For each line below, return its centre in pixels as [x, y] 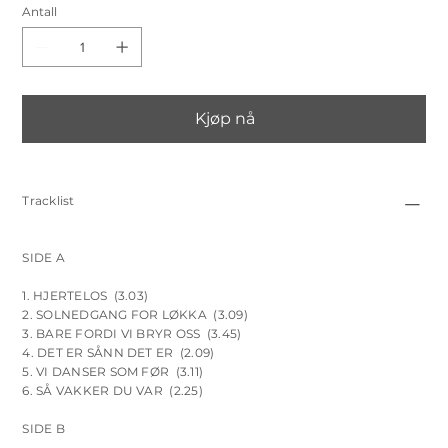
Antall [40, 11]
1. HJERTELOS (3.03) [85, 295]
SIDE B [43, 428]
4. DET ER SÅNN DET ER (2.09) [118, 352]
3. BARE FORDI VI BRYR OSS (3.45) [132, 333]
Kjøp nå [225, 118]
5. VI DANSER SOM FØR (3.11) [113, 371]
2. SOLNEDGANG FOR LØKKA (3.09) [135, 314]
